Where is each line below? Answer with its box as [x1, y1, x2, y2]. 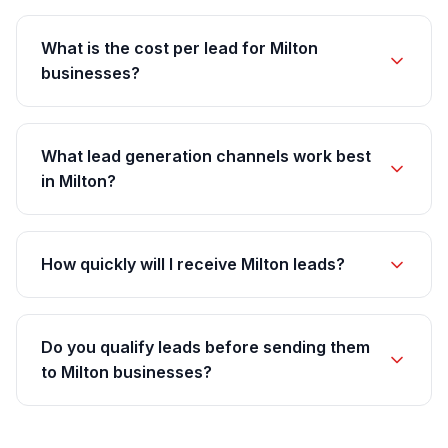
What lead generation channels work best [41, 146, 371, 166]
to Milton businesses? [41, 362, 212, 382]
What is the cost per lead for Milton [41, 38, 318, 58]
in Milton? [41, 171, 116, 191]
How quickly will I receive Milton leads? [41, 254, 345, 274]
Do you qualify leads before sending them [41, 337, 370, 357]
